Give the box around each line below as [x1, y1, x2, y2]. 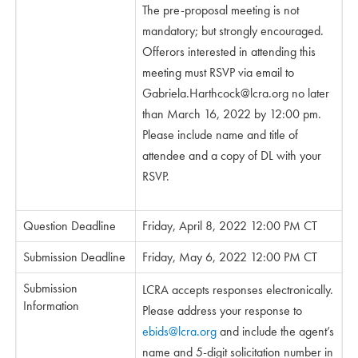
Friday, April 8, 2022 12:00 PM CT [142, 217, 317, 234]
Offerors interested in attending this [142, 43, 316, 60]
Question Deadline [23, 217, 116, 234]
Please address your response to [142, 302, 302, 319]
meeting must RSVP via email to [142, 64, 294, 81]
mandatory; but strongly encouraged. [142, 22, 324, 39]
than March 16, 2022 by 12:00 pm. [142, 105, 321, 122]
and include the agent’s [217, 323, 334, 340]
